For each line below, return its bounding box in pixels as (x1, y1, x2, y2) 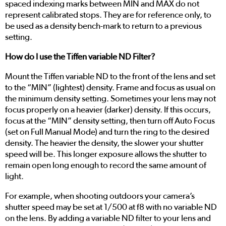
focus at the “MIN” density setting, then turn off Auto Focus (5, 116, 215, 125)
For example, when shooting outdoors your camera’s (5, 191, 195, 200)
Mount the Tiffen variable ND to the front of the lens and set (5, 72, 215, 81)
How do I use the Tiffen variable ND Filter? (5, 52, 155, 61)
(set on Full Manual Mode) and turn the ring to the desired (5, 127, 209, 136)
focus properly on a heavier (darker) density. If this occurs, (5, 105, 211, 114)
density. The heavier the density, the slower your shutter (5, 138, 204, 147)
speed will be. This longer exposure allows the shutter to (5, 149, 207, 158)
